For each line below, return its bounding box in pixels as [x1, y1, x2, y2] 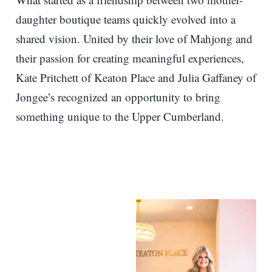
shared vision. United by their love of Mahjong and [16, 30, 253, 46]
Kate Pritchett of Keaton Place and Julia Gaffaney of [16, 69, 256, 85]
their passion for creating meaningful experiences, [16, 50, 244, 66]
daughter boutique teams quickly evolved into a [16, 11, 236, 27]
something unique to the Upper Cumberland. [16, 108, 224, 124]
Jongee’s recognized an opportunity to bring [16, 89, 220, 104]
